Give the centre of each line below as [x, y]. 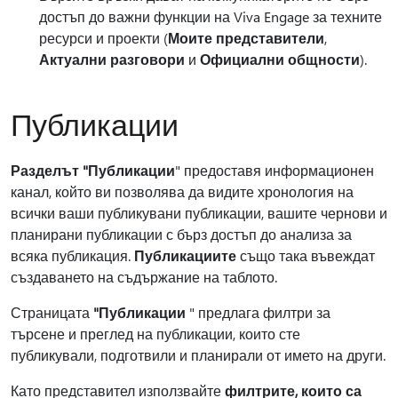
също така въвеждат [306, 256]
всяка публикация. [72, 256]
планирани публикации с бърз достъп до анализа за [181, 235]
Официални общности [280, 60]
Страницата [52, 313]
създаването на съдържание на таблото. [144, 277]
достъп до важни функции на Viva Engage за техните [211, 17]
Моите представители [246, 38]
